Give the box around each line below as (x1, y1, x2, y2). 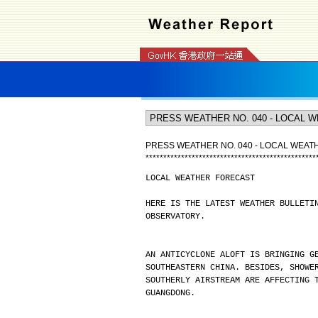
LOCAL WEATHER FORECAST (145, 173, 255, 183)
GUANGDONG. (145, 288, 195, 298)
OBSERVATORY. (145, 212, 205, 221)
